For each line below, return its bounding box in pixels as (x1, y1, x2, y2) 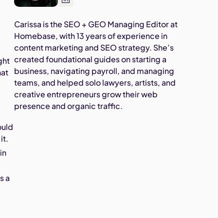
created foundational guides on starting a (14, 54, 166, 64)
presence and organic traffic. (14, 101, 123, 111)
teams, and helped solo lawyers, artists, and (14, 77, 176, 88)
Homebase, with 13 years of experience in (14, 31, 167, 41)
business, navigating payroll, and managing (14, 66, 174, 76)
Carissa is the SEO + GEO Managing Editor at (14, 19, 178, 29)
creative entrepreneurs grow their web (14, 89, 158, 99)
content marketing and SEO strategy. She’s (14, 42, 174, 53)
